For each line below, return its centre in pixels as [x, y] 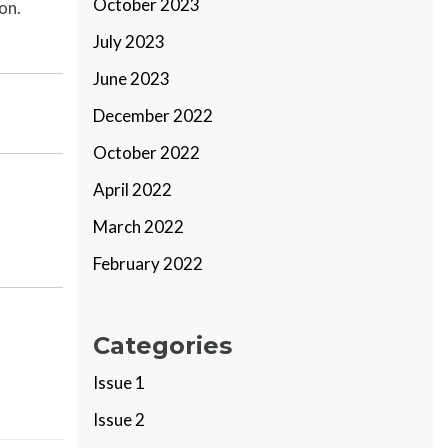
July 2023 [129, 41]
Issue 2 [119, 419]
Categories [163, 345]
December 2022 [153, 115]
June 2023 [132, 78]
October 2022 [147, 152]
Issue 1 [119, 382]
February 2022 [148, 263]
